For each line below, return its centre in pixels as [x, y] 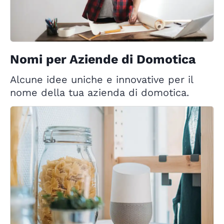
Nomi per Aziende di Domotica [103, 59]
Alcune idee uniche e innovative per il [101, 79]
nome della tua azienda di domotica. [99, 92]
